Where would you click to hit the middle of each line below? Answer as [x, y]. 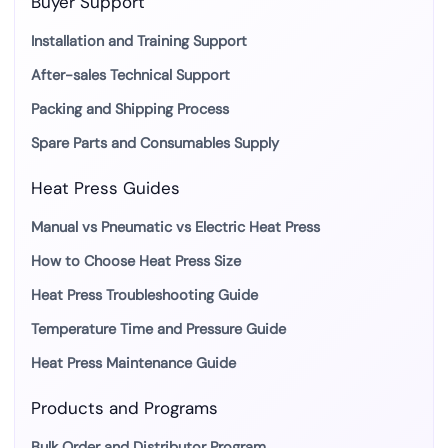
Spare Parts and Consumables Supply [155, 143]
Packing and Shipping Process [130, 109]
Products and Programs [124, 407]
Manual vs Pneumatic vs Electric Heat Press [175, 227]
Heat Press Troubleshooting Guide [144, 295]
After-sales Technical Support [130, 75]
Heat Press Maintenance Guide [133, 363]
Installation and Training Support [139, 41]
